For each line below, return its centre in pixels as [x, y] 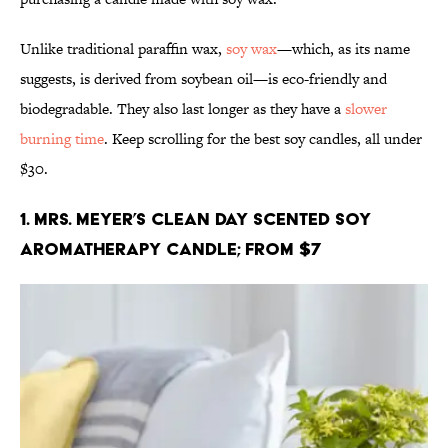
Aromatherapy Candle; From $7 [170, 249]
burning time [62, 139]
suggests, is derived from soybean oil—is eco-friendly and [203, 79]
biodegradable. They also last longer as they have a [182, 109]
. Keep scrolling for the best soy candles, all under [263, 139]
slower [366, 109]
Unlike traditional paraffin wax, [123, 49]
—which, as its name [343, 49]
